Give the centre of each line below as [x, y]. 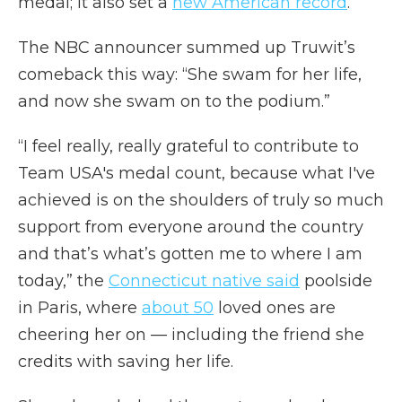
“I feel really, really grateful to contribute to [188, 146]
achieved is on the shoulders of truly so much [201, 200]
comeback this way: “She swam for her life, [190, 74]
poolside [336, 281]
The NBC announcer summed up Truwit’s [187, 48]
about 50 [178, 308]
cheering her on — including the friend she [191, 335]
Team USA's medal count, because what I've [197, 173]
